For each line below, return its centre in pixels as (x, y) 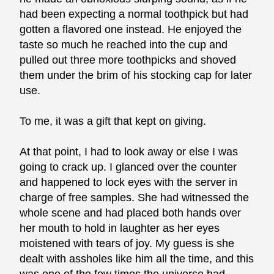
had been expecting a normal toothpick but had (134, 14)
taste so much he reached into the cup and (124, 45)
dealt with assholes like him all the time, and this (137, 259)
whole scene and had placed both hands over (131, 213)
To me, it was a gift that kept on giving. (113, 121)
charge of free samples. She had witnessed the (135, 198)
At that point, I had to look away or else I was (129, 152)
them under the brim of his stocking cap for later (136, 76)
